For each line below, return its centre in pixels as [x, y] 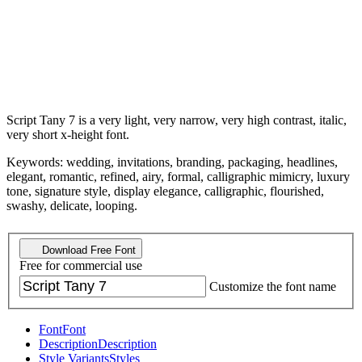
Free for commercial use [81, 266]
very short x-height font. [68, 134]
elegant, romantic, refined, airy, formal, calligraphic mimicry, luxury [178, 176]
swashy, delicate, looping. [72, 205]
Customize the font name [273, 287]
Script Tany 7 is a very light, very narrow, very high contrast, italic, [177, 120]
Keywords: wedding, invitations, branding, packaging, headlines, [172, 162]
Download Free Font [87, 250]
